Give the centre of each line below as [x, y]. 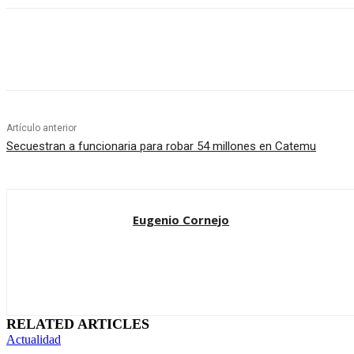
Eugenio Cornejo [181, 220]
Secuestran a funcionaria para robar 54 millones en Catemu [161, 147]
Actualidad [34, 340]
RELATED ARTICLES [78, 324]
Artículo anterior [41, 128]
